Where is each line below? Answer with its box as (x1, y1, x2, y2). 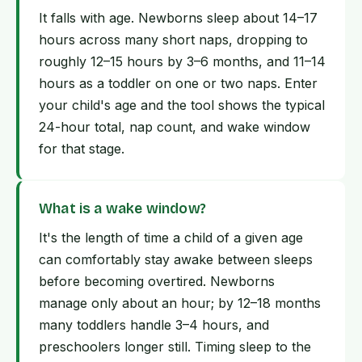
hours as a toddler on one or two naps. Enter (39, 75, 318, 92)
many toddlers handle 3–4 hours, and (39, 317, 269, 334)
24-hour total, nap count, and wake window (39, 119, 310, 136)
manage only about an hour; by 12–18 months (39, 295, 321, 312)
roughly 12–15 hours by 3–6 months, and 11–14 (39, 53, 326, 70)
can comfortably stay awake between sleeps (39, 251, 313, 268)
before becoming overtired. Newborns (39, 273, 275, 290)
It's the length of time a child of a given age (39, 229, 303, 246)
